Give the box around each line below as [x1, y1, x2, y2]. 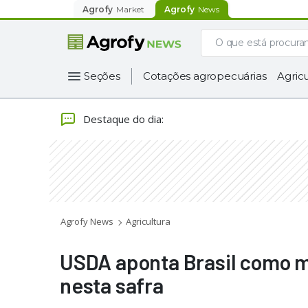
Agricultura [126, 215, 170, 228]
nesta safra [60, 272, 164, 298]
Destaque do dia [83, 111, 162, 126]
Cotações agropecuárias [142, 69, 267, 82]
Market [116, 3, 144, 14]
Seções [84, 69, 120, 82]
